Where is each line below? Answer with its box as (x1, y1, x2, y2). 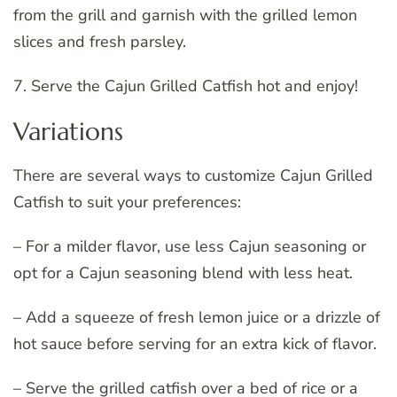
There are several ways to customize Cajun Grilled (13, 165, 373, 187)
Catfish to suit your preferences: (13, 191, 241, 214)
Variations (13, 115, 123, 147)
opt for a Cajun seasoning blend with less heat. (13, 262, 353, 284)
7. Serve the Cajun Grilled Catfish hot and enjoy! (13, 74, 358, 97)
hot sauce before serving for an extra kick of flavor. (13, 333, 377, 355)
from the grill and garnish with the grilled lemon (13, 4, 357, 26)
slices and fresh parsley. (13, 30, 186, 52)
